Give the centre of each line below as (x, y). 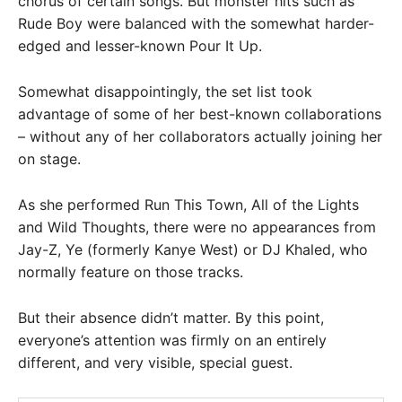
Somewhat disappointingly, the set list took (165, 92)
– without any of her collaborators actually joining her (200, 137)
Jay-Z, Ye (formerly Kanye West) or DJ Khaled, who (193, 250)
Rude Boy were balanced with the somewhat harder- (196, 24)
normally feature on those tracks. (131, 272)
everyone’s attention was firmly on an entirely (172, 341)
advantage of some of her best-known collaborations (200, 114)
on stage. (49, 159)
